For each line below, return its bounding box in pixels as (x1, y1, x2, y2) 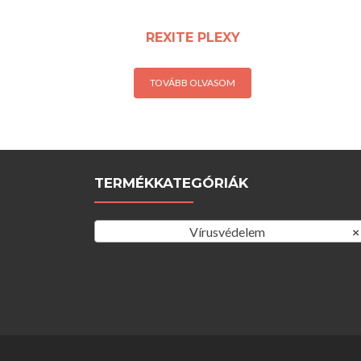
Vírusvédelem (189, 224, 265, 239)
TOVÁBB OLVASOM (150, 76, 236, 89)
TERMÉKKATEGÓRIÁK (94, 175, 248, 191)
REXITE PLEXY (145, 29, 240, 45)
